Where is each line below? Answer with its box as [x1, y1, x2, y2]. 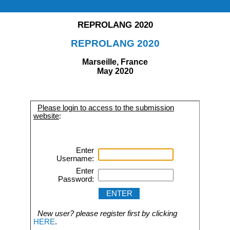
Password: [58, 175, 94, 183]
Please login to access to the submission [37, 104, 174, 112]
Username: [56, 154, 94, 163]
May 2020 [97, 66, 133, 75]
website [33, 112, 59, 121]
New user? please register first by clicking [37, 209, 177, 218]
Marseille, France [82, 57, 148, 66]
